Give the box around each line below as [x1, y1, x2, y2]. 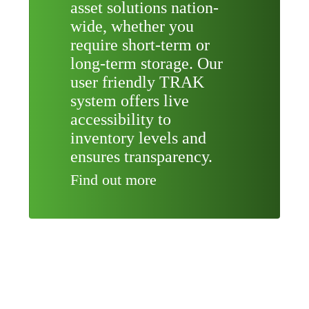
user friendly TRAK [70, 73, 204, 92]
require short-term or [70, 36, 210, 54]
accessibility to [70, 110, 171, 129]
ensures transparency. [70, 148, 212, 166]
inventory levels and [70, 129, 206, 148]
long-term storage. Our [70, 54, 223, 73]
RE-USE [70, 275, 148, 301]
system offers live [70, 92, 189, 110]
